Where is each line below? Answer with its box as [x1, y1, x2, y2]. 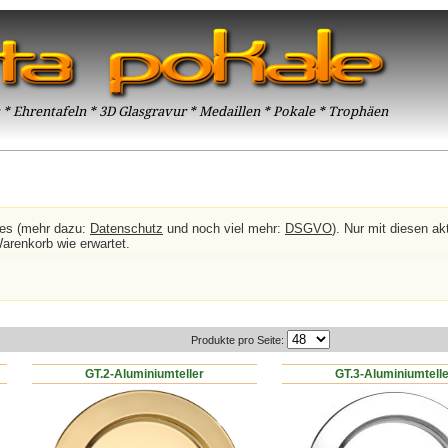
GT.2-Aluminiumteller [85, 366, 205, 381]
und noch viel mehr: [162, 221, 285, 236]
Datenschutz [89, 221, 163, 236]
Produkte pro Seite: [191, 333, 287, 346]
